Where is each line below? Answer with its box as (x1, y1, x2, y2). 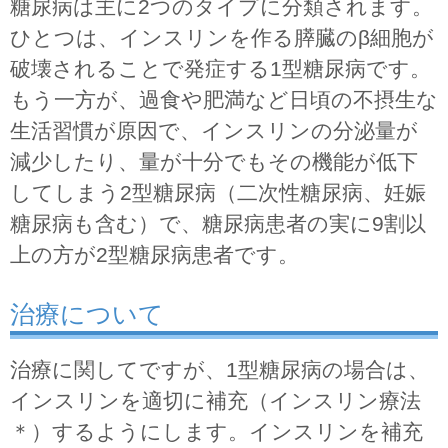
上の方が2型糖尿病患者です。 (10, 242, 299, 266)
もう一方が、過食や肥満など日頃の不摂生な (10, 87, 438, 111)
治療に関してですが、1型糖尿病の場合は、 (10, 357, 429, 381)
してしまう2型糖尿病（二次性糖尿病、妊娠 (10, 180, 426, 204)
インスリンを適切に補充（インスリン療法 (10, 388, 421, 412)
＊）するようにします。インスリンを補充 (10, 419, 423, 443)
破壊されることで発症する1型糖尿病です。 (10, 56, 431, 80)
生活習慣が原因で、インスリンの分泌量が (10, 118, 418, 142)
